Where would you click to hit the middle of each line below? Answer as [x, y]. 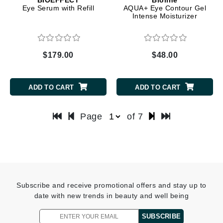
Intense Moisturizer [165, 16]
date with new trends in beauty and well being [111, 195]
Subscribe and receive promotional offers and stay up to [111, 185]
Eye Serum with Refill [58, 8]
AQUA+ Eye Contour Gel [165, 8]
